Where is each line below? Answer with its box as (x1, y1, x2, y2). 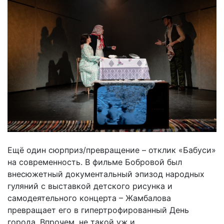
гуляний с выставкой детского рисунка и (7, 180, 172, 191)
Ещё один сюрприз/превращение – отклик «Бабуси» (7, 144, 216, 155)
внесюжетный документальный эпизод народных (7, 168, 204, 179)
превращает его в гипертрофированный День (7, 204, 189, 215)
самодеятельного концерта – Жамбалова (7, 192, 171, 203)
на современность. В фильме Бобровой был (7, 156, 182, 167)
